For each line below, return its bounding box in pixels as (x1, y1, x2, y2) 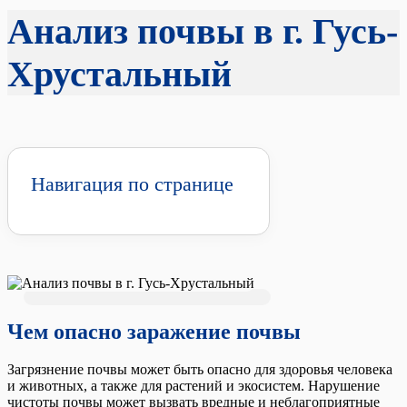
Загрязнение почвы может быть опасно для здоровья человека (7, 362, 392, 378)
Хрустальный (7, 53, 232, 94)
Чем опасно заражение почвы (7, 319, 301, 343)
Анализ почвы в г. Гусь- (7, 10, 398, 52)
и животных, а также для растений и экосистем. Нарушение (7, 378, 380, 394)
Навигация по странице (31, 172, 233, 195)
